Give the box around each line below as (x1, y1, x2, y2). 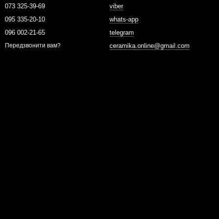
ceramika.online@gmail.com (109, 42, 190, 49)
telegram (109, 29, 134, 36)
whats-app (109, 16, 138, 23)
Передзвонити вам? (5, 42, 61, 49)
